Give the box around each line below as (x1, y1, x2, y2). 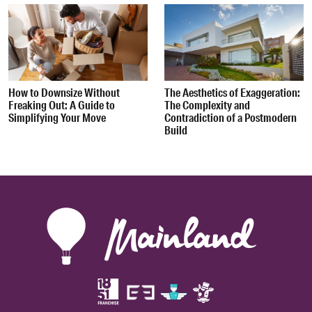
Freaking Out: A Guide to (8, 97, 115, 112)
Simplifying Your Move (8, 109, 106, 125)
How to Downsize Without (8, 84, 120, 100)
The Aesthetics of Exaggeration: (164, 84, 300, 100)
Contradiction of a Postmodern (164, 109, 297, 125)
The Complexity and (164, 97, 250, 112)
